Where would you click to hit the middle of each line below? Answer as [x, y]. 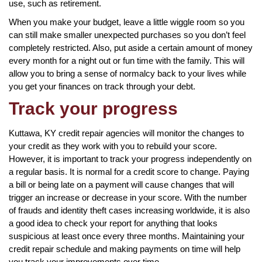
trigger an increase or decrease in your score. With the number [128, 197]
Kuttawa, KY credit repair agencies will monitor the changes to [126, 133]
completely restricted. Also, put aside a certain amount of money [131, 47]
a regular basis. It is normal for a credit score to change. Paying [129, 171]
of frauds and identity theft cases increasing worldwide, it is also [129, 210]
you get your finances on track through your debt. [102, 86]
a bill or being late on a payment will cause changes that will [121, 184]
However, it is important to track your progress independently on [130, 158]
